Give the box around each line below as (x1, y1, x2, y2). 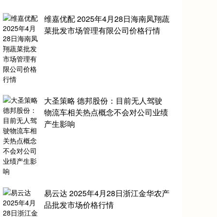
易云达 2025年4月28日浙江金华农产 (44, 187, 170, 199)
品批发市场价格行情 (44, 199, 114, 211)
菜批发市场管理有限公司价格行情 (44, 24, 161, 36)
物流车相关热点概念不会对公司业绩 (44, 107, 169, 118)
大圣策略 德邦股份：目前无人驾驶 (44, 95, 163, 107)
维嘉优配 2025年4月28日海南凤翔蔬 (44, 13, 170, 24)
